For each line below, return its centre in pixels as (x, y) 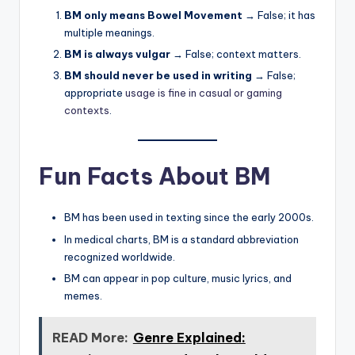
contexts (87, 111)
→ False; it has (279, 15)
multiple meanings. (109, 32)
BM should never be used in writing (158, 76)
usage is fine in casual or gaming (204, 93)
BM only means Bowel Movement (153, 15)
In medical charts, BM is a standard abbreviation (181, 239)
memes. (83, 295)
